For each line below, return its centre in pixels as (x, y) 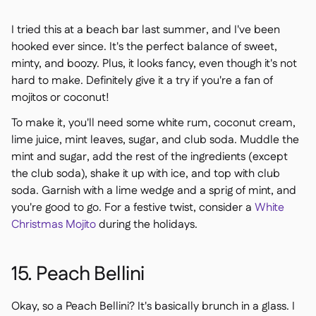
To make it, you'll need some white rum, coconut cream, (153, 123)
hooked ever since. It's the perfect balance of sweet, (144, 47)
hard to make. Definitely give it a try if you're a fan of (142, 81)
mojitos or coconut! (60, 98)
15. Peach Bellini (78, 274)
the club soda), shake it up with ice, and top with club (146, 174)
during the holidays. (147, 225)
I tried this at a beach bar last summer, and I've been (146, 30)
